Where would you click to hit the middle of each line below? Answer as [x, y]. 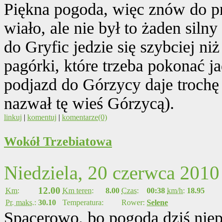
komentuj [42, 117]
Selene [157, 202]
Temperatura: [83, 202]
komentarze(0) [84, 117]
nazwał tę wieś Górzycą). [89, 103]
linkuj [13, 117]
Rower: [133, 202]
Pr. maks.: [21, 202]
